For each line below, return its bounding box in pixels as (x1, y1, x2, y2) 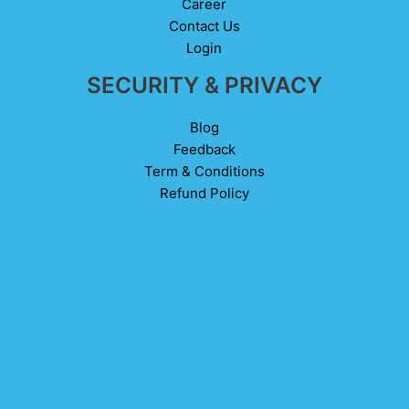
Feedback (173, 140, 236, 158)
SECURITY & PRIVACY (86, 70, 322, 99)
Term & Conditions (143, 162, 265, 180)
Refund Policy (159, 184, 249, 202)
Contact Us (168, 16, 240, 35)
